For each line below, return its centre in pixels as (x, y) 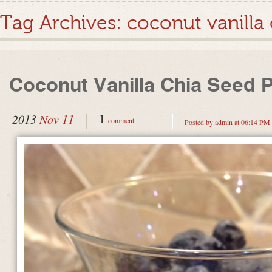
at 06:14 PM (251, 122)
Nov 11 (57, 119)
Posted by (200, 122)
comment (121, 120)
